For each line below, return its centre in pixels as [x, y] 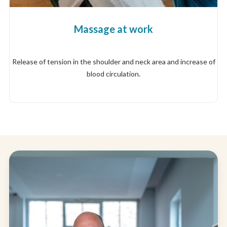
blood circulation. [113, 73]
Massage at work [113, 29]
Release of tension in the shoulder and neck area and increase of [113, 61]
